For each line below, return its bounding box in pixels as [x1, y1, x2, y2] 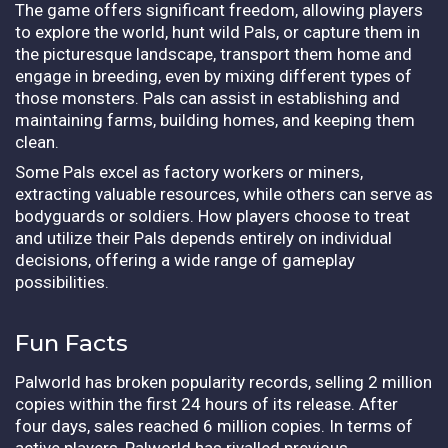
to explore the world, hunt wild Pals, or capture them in [15, 21, 420, 42]
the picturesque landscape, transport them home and [15, 43, 412, 64]
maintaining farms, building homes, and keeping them [15, 109, 415, 130]
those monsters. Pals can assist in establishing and [15, 87, 400, 108]
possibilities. [15, 271, 109, 292]
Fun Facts [15, 328, 128, 357]
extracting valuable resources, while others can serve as [15, 183, 433, 204]
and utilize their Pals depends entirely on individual [15, 227, 392, 248]
